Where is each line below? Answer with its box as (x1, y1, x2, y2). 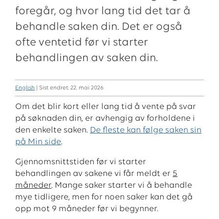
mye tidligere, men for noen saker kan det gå (15, 193, 193, 202)
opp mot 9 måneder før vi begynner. (15, 205, 159, 214)
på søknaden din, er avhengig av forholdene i (15, 114, 196, 123)
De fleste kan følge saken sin (90, 126, 202, 134)
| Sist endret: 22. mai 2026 (35, 85, 104, 91)
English (15, 85, 35, 91)
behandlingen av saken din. (15, 52, 158, 64)
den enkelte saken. (15, 126, 90, 134)
